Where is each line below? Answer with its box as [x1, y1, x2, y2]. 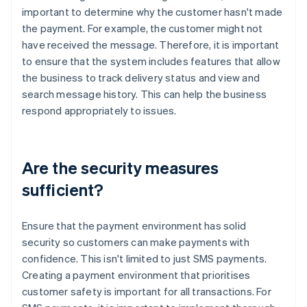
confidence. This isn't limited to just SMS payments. [22, 251, 267, 266]
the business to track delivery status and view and [22, 71, 260, 85]
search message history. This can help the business [22, 87, 267, 101]
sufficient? [22, 179, 104, 201]
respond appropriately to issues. [22, 103, 177, 118]
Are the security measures [22, 157, 219, 179]
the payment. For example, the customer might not [22, 21, 263, 36]
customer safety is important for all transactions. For [22, 284, 271, 299]
